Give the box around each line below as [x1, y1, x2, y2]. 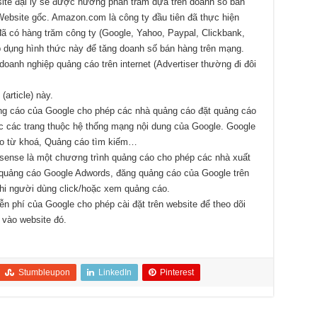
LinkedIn [98, 267, 132, 278]
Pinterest [159, 267, 194, 278]
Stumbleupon [18, 267, 70, 278]
